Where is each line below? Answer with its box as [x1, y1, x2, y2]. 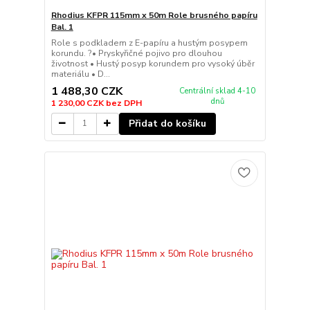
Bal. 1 [51, 21, 73, 33]
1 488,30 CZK [51, 83, 122, 99]
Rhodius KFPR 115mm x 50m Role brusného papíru [51, 10, 257, 21]
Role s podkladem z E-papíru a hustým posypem [51, 37, 248, 49]
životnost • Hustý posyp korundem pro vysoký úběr [51, 58, 255, 70]
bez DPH [105, 97, 142, 109]
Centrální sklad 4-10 [179, 85, 256, 96]
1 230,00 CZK [51, 97, 106, 109]
